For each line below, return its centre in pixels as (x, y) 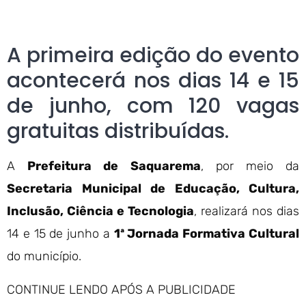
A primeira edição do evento (153, 55)
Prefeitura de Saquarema (114, 166)
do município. (44, 256)
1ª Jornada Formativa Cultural (207, 234)
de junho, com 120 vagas (153, 106)
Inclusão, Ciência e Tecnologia (100, 211)
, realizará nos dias (247, 211)
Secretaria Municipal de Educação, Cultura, (153, 189)
